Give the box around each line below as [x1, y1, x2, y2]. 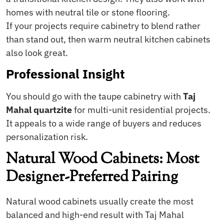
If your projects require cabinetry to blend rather [6, 19, 200, 31]
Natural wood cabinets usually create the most [6, 195, 193, 207]
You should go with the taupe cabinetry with [6, 90, 183, 102]
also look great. [6, 46, 68, 58]
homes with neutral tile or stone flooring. [6, 6, 170, 18]
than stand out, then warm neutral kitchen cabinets [6, 33, 210, 45]
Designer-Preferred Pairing [6, 166, 178, 188]
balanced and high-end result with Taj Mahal [6, 209, 184, 221]
